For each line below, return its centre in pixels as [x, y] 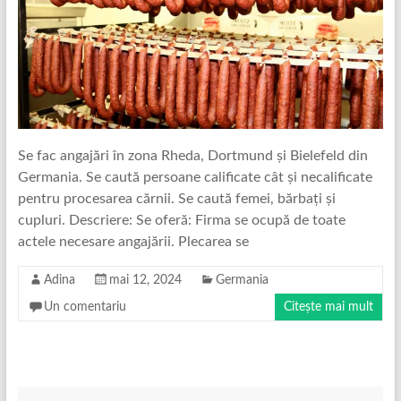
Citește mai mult [329, 307]
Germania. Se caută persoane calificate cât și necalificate [195, 178]
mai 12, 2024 [145, 281]
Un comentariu [85, 307]
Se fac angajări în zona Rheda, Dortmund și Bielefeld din [192, 156]
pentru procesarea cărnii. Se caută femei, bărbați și [176, 199]
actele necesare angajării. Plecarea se [133, 242]
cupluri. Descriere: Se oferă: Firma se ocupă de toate [181, 221]
